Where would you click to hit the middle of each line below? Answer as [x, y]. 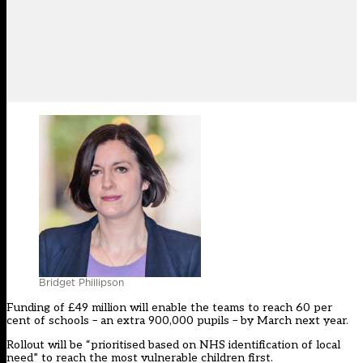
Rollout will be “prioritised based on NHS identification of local [173, 345]
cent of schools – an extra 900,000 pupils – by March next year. [177, 321]
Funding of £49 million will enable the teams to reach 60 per [169, 308]
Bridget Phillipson [81, 283]
